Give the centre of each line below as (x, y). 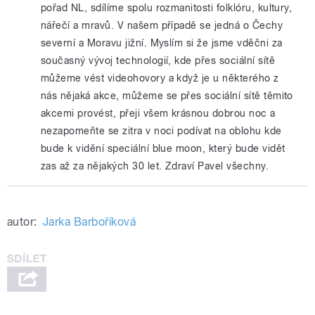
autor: (22, 222)
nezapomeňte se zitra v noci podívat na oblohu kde (161, 131)
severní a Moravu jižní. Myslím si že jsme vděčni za (162, 43)
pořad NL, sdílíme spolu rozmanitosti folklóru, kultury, (167, 8)
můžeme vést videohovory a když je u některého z (160, 78)
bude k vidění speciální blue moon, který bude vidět (163, 148)
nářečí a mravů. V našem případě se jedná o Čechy (162, 25)
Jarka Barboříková (89, 222)
